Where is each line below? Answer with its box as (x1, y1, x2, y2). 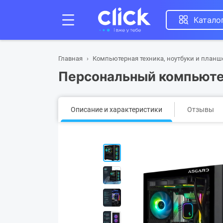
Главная (58, 55, 83, 62)
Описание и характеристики (71, 106, 162, 113)
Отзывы (187, 106, 214, 113)
